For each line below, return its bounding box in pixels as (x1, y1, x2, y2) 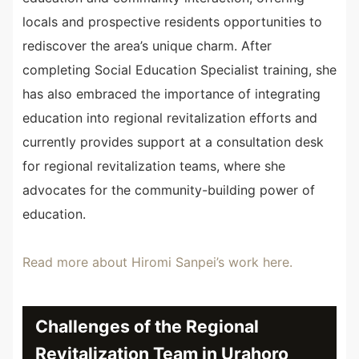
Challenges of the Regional (35, 316, 259, 337)
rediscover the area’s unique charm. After (22, 38, 272, 54)
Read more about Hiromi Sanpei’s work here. (22, 254, 292, 271)
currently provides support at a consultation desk (22, 134, 324, 151)
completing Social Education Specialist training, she (22, 62, 337, 79)
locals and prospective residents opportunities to (22, 14, 322, 30)
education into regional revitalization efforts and (22, 110, 317, 127)
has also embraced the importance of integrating (22, 86, 321, 103)
